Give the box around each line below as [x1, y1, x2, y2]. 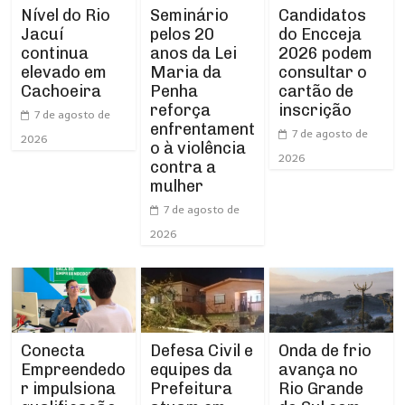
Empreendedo [21, 359, 127, 380]
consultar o [278, 61, 367, 82]
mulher [149, 175, 203, 196]
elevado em [21, 61, 108, 82]
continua [21, 42, 89, 63]
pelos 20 [149, 24, 214, 44]
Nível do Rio [21, 5, 111, 25]
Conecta [21, 340, 86, 361]
